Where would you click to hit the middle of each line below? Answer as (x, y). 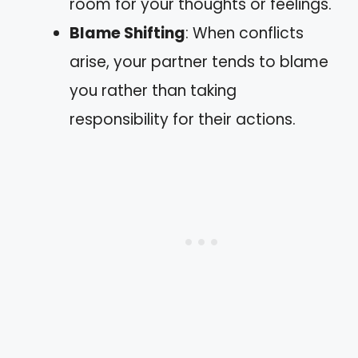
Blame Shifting (127, 33)
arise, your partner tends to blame (199, 62)
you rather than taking (153, 90)
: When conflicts (245, 33)
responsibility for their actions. (183, 119)
